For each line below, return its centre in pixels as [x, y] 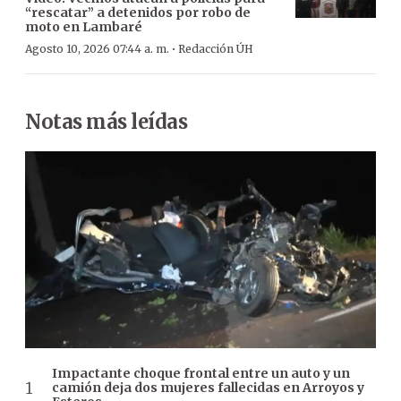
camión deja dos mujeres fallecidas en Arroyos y [208, 388]
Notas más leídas [106, 121]
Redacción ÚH [216, 48]
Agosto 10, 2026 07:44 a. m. [97, 48]
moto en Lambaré [84, 26]
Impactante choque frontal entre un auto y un [201, 374]
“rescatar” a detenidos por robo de [138, 12]
